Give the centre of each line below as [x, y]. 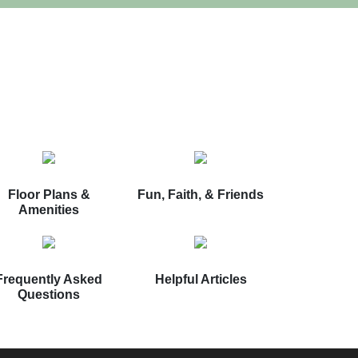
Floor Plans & [49, 195]
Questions [49, 295]
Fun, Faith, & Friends [201, 195]
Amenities [49, 210]
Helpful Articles [201, 280]
